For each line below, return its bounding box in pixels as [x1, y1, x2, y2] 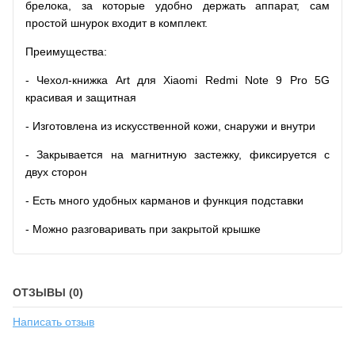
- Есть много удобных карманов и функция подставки [25, 194, 303, 207]
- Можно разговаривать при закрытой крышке [25, 223, 261, 235]
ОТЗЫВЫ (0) [13, 286, 83, 299]
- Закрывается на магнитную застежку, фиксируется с [25, 148, 330, 161]
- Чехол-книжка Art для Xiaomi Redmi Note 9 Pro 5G [25, 74, 330, 86]
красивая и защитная [25, 91, 136, 104]
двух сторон [25, 166, 87, 178]
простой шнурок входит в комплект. [25, 17, 208, 29]
